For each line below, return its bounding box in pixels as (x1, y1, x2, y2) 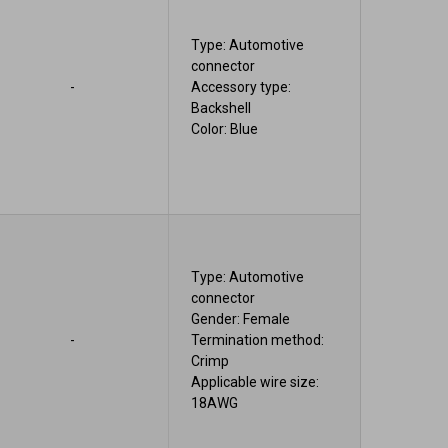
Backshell (191, 100, 252, 117)
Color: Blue (191, 121, 259, 138)
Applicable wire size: (191, 373, 320, 390)
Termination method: (191, 331, 325, 348)
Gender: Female (191, 310, 291, 327)
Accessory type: (191, 79, 292, 96)
